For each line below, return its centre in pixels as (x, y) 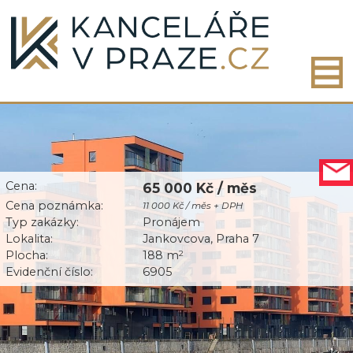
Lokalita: (30, 238)
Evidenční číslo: (50, 271)
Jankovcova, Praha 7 (201, 238)
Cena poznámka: (55, 205)
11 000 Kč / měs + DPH (193, 206)
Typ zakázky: (43, 222)
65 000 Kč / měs (200, 188)
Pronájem (172, 222)
